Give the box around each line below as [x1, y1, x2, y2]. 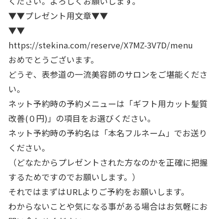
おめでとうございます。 [8, 53, 99, 66]
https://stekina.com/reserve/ [8, 39, 124, 51]
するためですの [8, 171, 66, 183]
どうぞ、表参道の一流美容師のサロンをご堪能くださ [8, 68, 208, 80]
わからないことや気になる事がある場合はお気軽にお [8, 200, 208, 212]
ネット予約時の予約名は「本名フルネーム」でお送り [8, 127, 207, 139]
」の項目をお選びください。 [47, 112, 155, 124]
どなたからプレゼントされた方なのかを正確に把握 [16, 156, 208, 168]
